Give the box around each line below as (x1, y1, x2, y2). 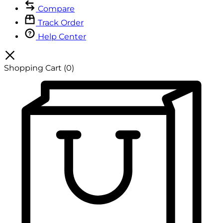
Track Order (38, 17, 84, 27)
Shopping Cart (4, 63, 64, 73)
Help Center (38, 31, 86, 41)
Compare (38, 3, 75, 13)
